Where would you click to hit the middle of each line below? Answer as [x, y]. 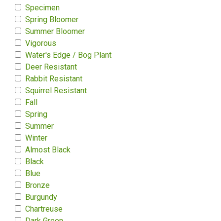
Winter [36, 138]
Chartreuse [44, 209]
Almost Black [48, 150]
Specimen [42, 8]
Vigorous [41, 43]
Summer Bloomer [55, 31]
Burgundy [41, 197]
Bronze [37, 185]
